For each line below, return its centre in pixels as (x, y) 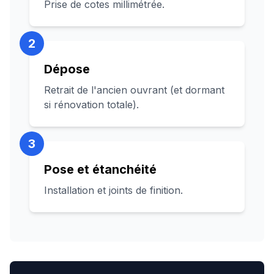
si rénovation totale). (91, 105)
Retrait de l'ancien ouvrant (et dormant (134, 90)
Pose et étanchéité (100, 169)
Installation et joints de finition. (113, 190)
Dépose (67, 69)
